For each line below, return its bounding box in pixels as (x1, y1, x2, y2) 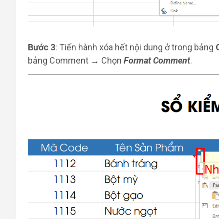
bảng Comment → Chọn (28, 55, 124, 66)
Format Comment (124, 55, 190, 66)
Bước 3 (28, 42, 55, 53)
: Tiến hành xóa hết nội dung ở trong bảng (55, 42, 216, 53)
